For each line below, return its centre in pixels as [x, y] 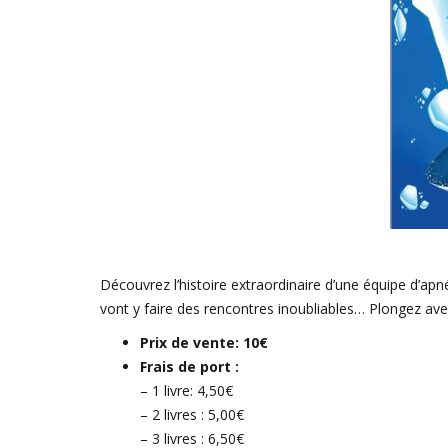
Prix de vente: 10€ [208, 342]
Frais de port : [189, 366]
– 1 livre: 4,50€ [186, 390]
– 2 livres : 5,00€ [192, 414]
